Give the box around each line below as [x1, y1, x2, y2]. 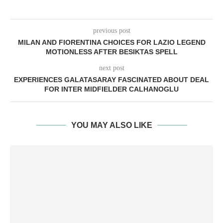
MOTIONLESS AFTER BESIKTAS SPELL [45, 48, 178, 56]
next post [99, 64, 124, 72]
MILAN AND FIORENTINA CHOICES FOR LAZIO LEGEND [17, 38, 206, 46]
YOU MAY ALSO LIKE [71, 121, 152, 129]
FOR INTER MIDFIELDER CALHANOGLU [44, 85, 179, 93]
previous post [93, 27, 130, 34]
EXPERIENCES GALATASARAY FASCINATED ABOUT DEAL [14, 76, 209, 84]
